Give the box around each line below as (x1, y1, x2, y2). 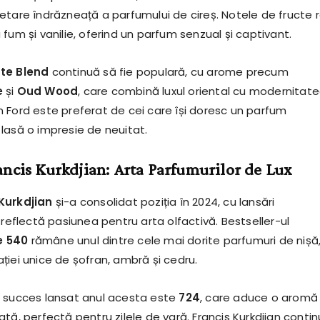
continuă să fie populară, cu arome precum (49, 64, 289, 80)
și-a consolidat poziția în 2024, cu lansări (52, 194, 275, 210)
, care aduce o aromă (199, 290, 318, 306)
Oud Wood (16, 84, 79, 99)
